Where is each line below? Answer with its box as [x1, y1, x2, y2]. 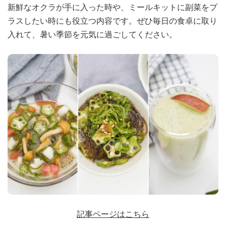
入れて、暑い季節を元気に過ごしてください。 [8, 30, 177, 39]
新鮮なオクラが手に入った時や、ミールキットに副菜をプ [8, 3, 217, 12]
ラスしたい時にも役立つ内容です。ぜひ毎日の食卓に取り [8, 17, 217, 25]
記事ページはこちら [77, 209, 149, 218]
